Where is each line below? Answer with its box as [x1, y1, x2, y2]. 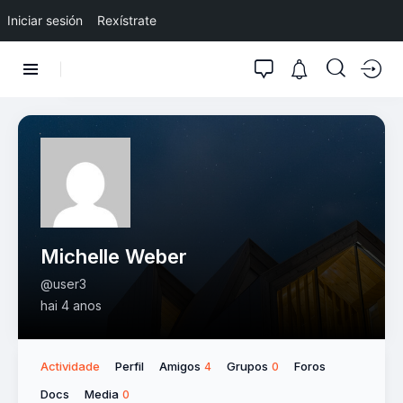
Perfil [115, 358, 144, 373]
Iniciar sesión [7, 13, 83, 28]
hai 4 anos [40, 297, 102, 313]
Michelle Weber [40, 244, 187, 268]
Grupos [227, 358, 271, 373]
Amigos [159, 358, 203, 373]
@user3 [40, 275, 86, 291]
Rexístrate [97, 13, 157, 28]
